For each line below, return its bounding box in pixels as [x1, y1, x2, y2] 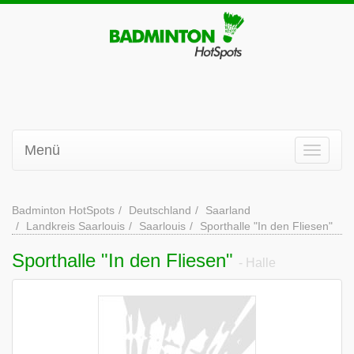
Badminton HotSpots [12, 204, 115, 217]
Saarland [205, 204, 250, 217]
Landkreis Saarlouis [26, 220, 125, 232]
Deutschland [129, 204, 191, 217]
